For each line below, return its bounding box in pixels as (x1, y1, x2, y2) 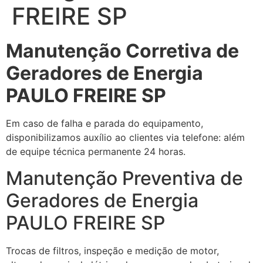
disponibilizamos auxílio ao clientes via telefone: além (6, 131, 245, 144)
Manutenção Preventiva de (6, 166, 243, 190)
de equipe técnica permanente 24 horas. (6, 146, 186, 158)
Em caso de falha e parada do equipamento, (6, 117, 203, 130)
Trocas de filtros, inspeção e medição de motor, (6, 244, 219, 257)
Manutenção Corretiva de (6, 39, 239, 63)
